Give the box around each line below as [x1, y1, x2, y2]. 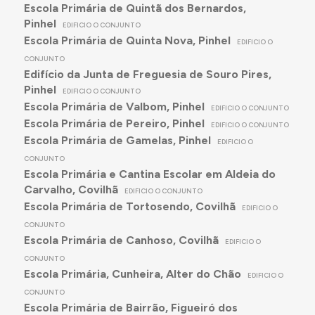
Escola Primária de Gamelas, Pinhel [23, 134, 211, 148]
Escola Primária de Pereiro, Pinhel [23, 117, 205, 131]
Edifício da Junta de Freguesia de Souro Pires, [23, 67, 271, 82]
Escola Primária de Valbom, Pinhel [23, 100, 205, 114]
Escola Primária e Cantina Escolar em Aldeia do [23, 167, 276, 181]
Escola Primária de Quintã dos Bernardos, [23, 1, 246, 15]
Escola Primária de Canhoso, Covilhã [23, 233, 219, 247]
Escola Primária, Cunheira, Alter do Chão [23, 267, 241, 281]
